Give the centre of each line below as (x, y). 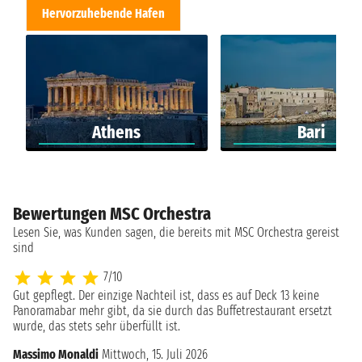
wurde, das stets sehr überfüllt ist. (97, 326)
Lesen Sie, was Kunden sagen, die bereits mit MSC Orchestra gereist (176, 233)
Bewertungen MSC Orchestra (112, 214)
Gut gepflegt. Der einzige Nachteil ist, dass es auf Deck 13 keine (166, 296)
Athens (117, 133)
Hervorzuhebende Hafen (104, 13)
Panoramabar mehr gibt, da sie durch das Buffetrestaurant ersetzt (173, 311)
